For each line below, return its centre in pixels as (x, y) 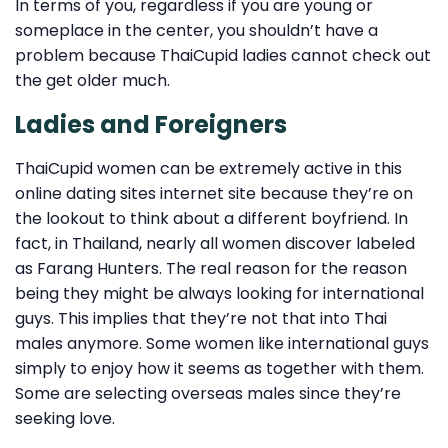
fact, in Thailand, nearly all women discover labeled (215, 243)
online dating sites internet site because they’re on (214, 193)
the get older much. (92, 81)
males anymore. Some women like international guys (222, 343)
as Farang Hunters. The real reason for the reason (211, 268)
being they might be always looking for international (219, 293)
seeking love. (65, 418)
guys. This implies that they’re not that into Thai (201, 318)
